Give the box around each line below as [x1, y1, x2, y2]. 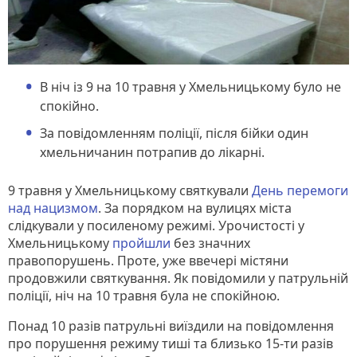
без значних [174, 233, 250, 252]
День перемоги [252, 181, 348, 199]
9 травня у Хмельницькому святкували [8, 181, 252, 199]
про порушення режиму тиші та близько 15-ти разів [8, 334, 333, 352]
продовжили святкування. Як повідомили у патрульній [8, 269, 348, 287]
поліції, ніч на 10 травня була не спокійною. [8, 286, 280, 304]
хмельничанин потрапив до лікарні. [40, 143, 265, 161]
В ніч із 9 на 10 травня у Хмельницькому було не [40, 77, 341, 96]
